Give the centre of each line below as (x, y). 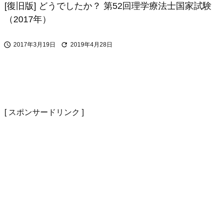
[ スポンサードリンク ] (44, 112)
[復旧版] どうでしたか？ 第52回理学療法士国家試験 (108, 6)
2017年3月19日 (34, 45)
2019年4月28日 (91, 45)
